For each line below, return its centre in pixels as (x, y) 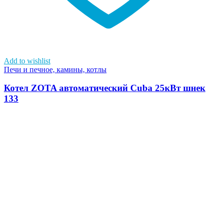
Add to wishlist (27, 61)
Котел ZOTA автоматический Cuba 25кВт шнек (105, 88)
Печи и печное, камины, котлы (55, 69)
